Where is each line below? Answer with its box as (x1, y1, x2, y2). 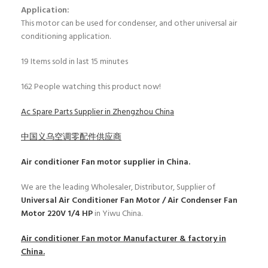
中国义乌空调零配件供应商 (21, 130, 121, 144)
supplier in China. (121, 155, 190, 169)
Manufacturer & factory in (121, 232, 226, 246)
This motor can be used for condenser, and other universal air (21, 16, 237, 31)
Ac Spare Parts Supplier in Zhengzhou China (21, 105, 174, 119)
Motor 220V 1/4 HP (21, 206, 95, 221)
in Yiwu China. (95, 206, 142, 221)
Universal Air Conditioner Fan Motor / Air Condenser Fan (21, 193, 237, 208)
